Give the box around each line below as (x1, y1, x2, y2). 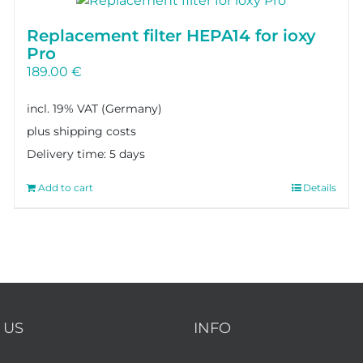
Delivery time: (27, 147, 110, 161)
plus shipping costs (27, 123, 137, 139)
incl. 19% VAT (27, 100, 99, 116)
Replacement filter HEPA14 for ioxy (27, 26, 317, 46)
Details (302, 181, 336, 194)
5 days (109, 147, 146, 161)
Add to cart (38, 181, 94, 194)
